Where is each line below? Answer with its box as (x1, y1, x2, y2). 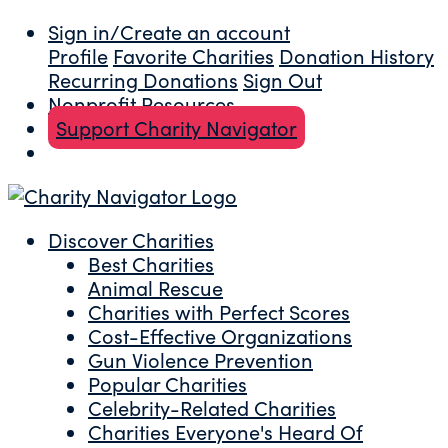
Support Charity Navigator (56, 114, 297, 141)
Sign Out (243, 66, 322, 93)
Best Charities (88, 250, 214, 277)
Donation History (279, 42, 434, 69)
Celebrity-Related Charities (88, 394, 336, 421)
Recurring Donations (48, 66, 238, 93)
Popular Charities (88, 370, 247, 397)
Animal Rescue (88, 274, 223, 301)
